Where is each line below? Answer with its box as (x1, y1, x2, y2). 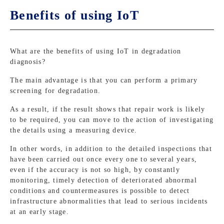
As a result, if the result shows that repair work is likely (10, 105, 205, 113)
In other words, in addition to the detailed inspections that (10, 145, 212, 153)
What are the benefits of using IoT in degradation (10, 47, 181, 55)
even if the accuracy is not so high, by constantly (10, 166, 180, 174)
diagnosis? (10, 58, 45, 66)
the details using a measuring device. (10, 126, 137, 134)
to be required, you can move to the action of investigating (10, 116, 214, 124)
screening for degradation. (10, 87, 101, 95)
